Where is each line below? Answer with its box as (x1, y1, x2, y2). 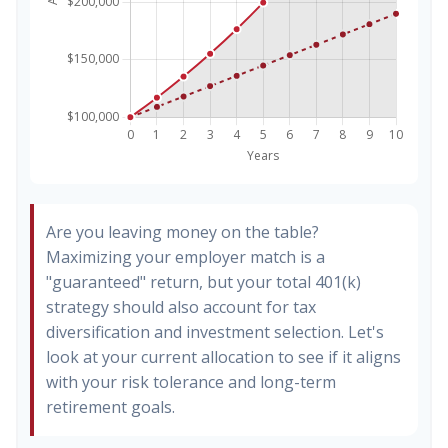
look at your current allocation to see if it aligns (46, 346, 401, 368)
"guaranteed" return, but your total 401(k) (46, 271, 361, 293)
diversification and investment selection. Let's (46, 321, 384, 343)
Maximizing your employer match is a (46, 246, 325, 268)
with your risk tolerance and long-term (46, 371, 336, 393)
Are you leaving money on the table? (46, 221, 319, 243)
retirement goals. (46, 396, 175, 418)
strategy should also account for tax (46, 296, 316, 318)
